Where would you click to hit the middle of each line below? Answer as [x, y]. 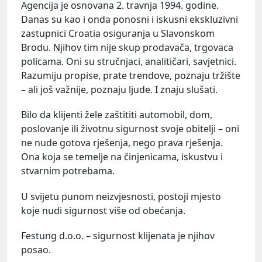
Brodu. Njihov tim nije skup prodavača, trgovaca [127, 48]
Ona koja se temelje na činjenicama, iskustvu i [122, 157]
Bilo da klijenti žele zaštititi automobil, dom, [117, 115]
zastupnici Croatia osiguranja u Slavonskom [118, 34]
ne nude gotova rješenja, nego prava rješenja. [122, 143]
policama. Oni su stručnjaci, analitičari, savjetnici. [129, 62]
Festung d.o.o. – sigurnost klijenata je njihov [118, 235]
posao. [36, 249]
